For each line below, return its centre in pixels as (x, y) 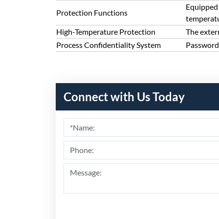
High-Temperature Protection (106, 32)
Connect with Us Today (124, 97)
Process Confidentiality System (109, 45)
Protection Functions (92, 12)
